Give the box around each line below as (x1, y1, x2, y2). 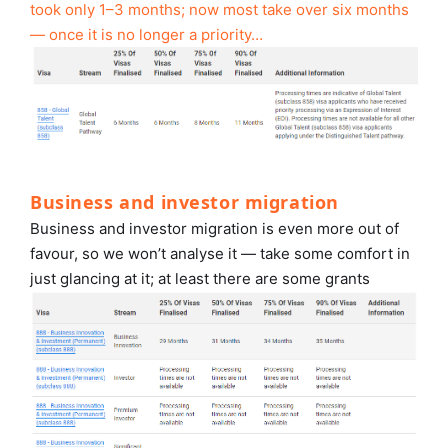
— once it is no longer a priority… (30, 25, 263, 45)
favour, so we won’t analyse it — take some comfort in (30, 243, 410, 263)
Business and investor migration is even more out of (30, 218, 399, 238)
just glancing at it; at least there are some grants (30, 268, 370, 288)
